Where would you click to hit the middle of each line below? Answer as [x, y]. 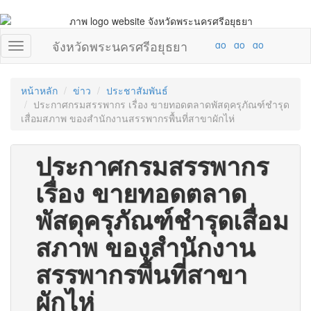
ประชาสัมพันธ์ [137, 90]
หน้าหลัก [39, 90]
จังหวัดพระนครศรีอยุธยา [120, 46]
